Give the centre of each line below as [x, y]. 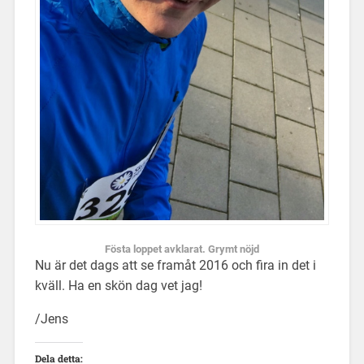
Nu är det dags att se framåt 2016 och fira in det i [175, 266]
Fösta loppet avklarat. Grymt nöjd [182, 249]
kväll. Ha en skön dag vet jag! [118, 286]
